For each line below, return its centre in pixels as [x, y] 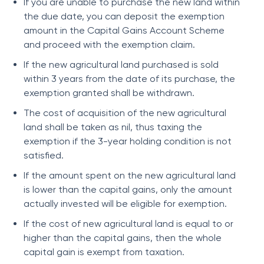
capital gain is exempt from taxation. [104, 252]
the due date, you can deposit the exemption [124, 16]
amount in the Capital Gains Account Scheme [124, 30]
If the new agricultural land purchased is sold [121, 65]
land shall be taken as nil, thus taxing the [113, 127]
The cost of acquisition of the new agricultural [125, 113]
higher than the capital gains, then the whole [123, 238]
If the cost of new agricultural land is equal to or [128, 224]
